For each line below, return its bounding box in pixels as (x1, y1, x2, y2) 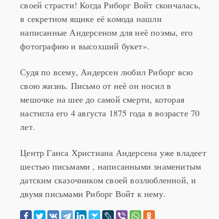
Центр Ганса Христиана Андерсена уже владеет (20, 161, 206, 173)
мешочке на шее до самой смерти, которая (20, 108, 185, 119)
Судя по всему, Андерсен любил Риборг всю (20, 80, 193, 92)
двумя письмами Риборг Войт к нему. (20, 202, 166, 214)
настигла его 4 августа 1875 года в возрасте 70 (20, 121, 200, 133)
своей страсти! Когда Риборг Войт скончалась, (20, 13, 201, 25)
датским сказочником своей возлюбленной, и (20, 188, 197, 200)
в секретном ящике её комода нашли (20, 27, 162, 39)
